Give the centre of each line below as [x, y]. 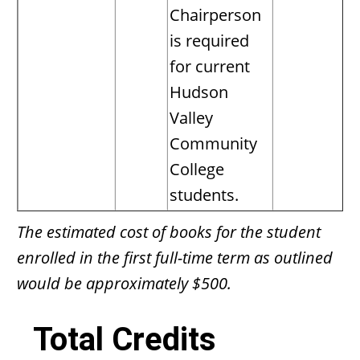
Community [213, 143]
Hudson [199, 92]
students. [204, 195]
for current [210, 66]
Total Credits [125, 340]
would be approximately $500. [124, 283]
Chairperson [215, 15]
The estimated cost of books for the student [169, 232]
